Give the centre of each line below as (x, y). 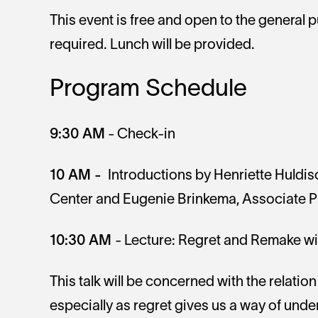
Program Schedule (148, 90)
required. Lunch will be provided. (154, 46)
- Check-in (140, 135)
